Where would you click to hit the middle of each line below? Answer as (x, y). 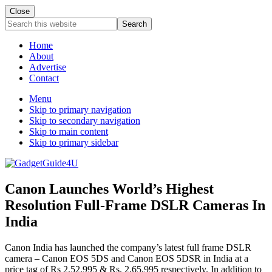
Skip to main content (69, 131)
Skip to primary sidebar (74, 142)
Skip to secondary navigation (85, 121)
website (19, 44)
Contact (44, 78)
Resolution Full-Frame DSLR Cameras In (135, 205)
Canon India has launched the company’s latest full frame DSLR (128, 247)
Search (17, 22)
